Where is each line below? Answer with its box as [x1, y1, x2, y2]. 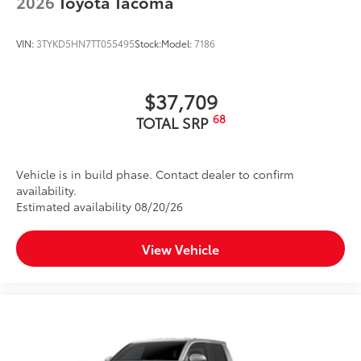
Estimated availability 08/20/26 [16, 198, 183, 215]
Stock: [135, 36, 161, 51]
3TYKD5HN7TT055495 [36, 36, 135, 51]
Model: [161, 36, 194, 51]
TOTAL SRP [135, 112, 213, 134]
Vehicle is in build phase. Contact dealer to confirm [16, 166, 294, 183]
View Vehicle [142, 239, 219, 259]
